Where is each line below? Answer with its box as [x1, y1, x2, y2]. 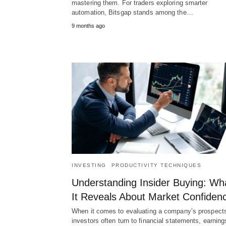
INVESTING [72, 162, 106, 168]
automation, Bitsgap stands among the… [72, 8, 193, 16]
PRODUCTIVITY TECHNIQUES [111, 162, 201, 168]
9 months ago [72, 22, 105, 29]
